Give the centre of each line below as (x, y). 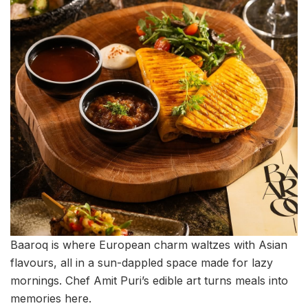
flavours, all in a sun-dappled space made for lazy (142, 262)
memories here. (51, 298)
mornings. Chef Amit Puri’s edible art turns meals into (149, 280)
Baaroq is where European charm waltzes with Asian (149, 244)
